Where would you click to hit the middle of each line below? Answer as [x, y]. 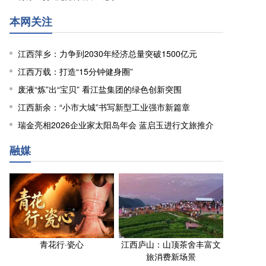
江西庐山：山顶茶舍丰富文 [171, 244]
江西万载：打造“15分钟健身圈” [75, 71]
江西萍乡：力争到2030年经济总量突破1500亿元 [107, 53]
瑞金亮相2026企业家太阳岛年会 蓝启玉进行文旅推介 [116, 125]
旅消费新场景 [171, 256]
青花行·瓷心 [62, 244]
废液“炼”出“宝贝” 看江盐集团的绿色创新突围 [100, 89]
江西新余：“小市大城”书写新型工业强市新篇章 [104, 107]
